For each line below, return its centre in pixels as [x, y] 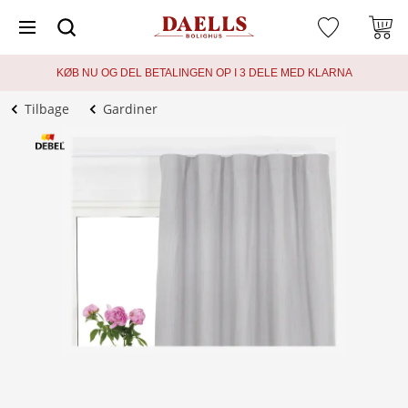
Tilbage [47, 109]
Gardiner [130, 109]
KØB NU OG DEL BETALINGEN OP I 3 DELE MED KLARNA [204, 73]
